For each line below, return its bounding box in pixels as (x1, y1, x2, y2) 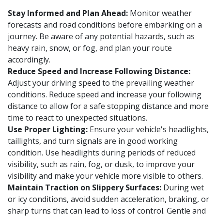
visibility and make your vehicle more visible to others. (8, 170, 203, 182)
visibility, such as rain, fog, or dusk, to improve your (8, 159, 195, 170)
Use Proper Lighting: (8, 124, 88, 135)
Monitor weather (128, 8, 192, 19)
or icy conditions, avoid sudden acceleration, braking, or (8, 194, 209, 205)
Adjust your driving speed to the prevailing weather (8, 77, 194, 89)
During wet (163, 182, 204, 193)
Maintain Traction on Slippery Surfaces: (8, 182, 163, 193)
